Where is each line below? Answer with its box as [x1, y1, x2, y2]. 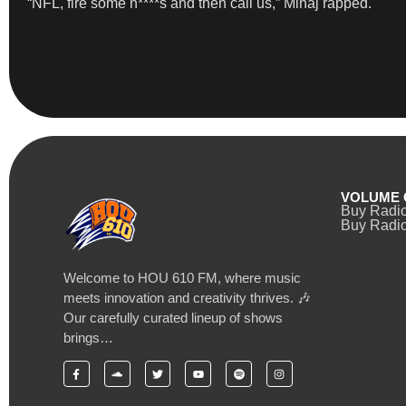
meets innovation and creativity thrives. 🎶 [63, 289, 311, 305]
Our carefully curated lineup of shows [63, 309, 283, 325]
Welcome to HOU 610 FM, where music [63, 269, 301, 285]
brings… [63, 329, 113, 345]
